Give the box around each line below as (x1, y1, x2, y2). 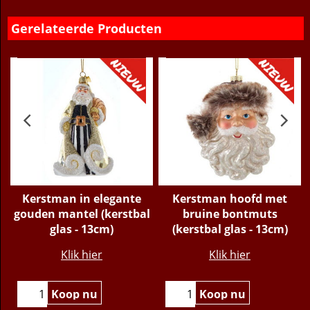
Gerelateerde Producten (11, 42, 162, 60)
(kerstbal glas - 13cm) (172, 244, 288, 259)
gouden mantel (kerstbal (13, 228, 150, 244)
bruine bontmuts (182, 228, 277, 244)
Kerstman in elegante (22, 213, 141, 229)
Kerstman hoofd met (172, 213, 287, 229)
